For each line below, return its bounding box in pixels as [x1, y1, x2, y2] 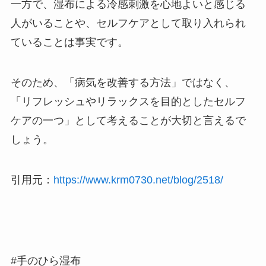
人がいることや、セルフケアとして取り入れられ [10, 17, 246, 30]
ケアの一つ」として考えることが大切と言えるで [10, 115, 246, 127]
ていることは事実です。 [10, 36, 128, 49]
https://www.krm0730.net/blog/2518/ [53, 173, 223, 186]
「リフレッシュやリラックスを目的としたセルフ [10, 96, 246, 108]
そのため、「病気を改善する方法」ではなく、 [10, 77, 235, 89]
